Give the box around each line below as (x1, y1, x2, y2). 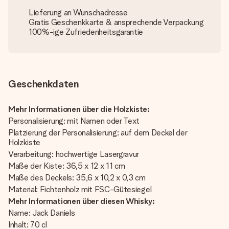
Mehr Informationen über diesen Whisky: (8, 196, 155, 206)
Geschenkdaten (8, 78, 79, 90)
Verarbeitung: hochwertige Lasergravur (8, 149, 140, 159)
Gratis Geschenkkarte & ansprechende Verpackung (29, 17, 204, 27)
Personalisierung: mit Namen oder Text (8, 116, 140, 126)
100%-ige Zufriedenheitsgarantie (29, 27, 144, 37)
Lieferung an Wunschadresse (29, 8, 128, 17)
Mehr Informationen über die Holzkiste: (8, 104, 150, 114)
